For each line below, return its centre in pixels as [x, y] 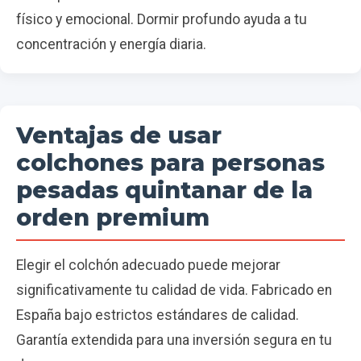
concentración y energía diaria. [111, 45]
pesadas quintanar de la [164, 190]
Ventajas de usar [119, 135]
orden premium [113, 218]
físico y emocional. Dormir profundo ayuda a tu [162, 20]
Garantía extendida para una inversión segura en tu [174, 340]
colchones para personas [170, 163]
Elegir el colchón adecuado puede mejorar [148, 266]
